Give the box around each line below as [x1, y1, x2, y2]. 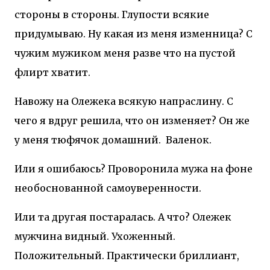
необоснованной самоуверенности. [14, 181, 201, 194]
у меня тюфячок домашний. [14, 133, 161, 146]
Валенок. [166, 133, 212, 146]
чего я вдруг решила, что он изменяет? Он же [14, 114, 250, 127]
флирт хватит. [14, 66, 90, 78]
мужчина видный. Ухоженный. [14, 230, 175, 242]
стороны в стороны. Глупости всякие [14, 8, 209, 20]
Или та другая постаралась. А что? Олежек [14, 210, 231, 223]
